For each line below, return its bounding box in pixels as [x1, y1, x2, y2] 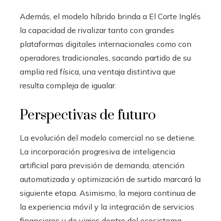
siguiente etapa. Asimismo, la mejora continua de [20, 187, 196, 198]
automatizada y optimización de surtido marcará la [20, 174, 201, 184]
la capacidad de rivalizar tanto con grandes [20, 25, 174, 35]
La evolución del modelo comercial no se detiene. [20, 132, 196, 143]
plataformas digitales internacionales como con [20, 38, 191, 49]
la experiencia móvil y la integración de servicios [20, 201, 194, 212]
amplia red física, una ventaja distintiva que [20, 66, 176, 76]
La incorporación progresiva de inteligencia [20, 146, 175, 156]
